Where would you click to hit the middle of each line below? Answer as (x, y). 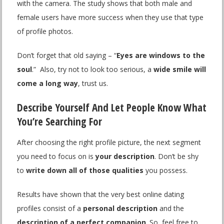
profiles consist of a (50, 208)
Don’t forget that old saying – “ (67, 55)
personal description (120, 208)
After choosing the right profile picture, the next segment (109, 142)
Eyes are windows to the (161, 55)
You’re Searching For (60, 122)
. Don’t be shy (177, 156)
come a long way (48, 83)
